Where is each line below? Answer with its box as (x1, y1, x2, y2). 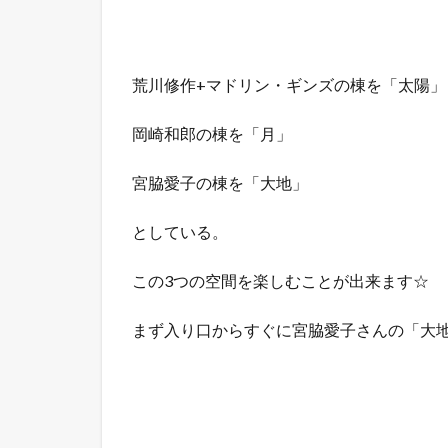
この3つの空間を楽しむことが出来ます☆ (132, 270, 429, 290)
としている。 (132, 221, 228, 241)
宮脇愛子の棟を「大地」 (132, 172, 308, 192)
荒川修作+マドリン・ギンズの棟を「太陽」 (132, 74, 446, 94)
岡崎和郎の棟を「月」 (132, 123, 292, 143)
